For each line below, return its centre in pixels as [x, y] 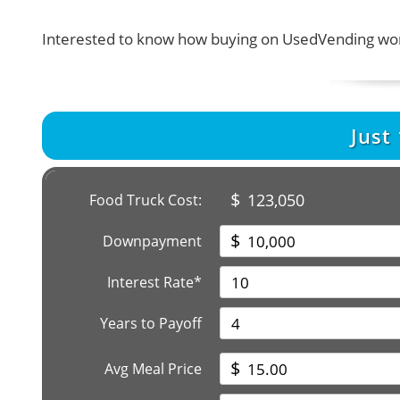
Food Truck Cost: [146, 200]
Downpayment [152, 241]
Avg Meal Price [153, 369]
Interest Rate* [154, 282]
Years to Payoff [151, 323]
